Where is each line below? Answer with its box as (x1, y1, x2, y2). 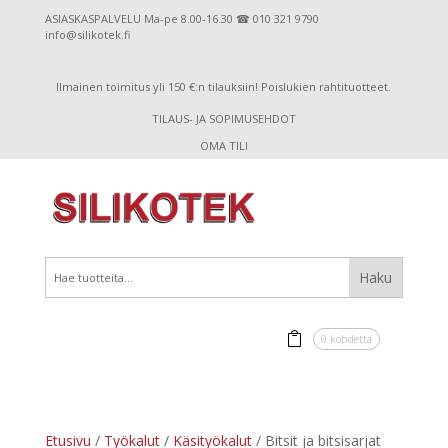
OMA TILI (199, 138, 248, 153)
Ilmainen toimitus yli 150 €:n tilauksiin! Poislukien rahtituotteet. (56, 79, 392, 94)
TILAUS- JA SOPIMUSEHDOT (151, 111, 296, 126)
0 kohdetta (321, 331, 373, 346)
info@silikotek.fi (44, 27, 130, 42)
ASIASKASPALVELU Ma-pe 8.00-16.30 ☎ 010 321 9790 (44, 11, 319, 26)
